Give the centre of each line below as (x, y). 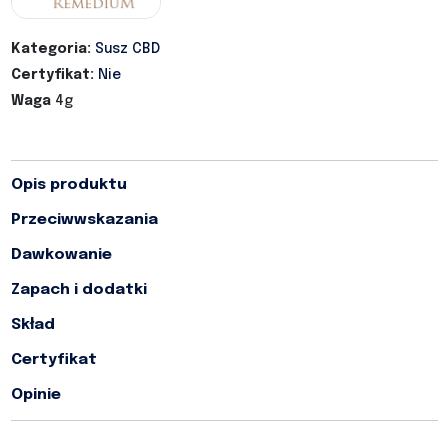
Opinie (35, 395)
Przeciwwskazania (84, 220)
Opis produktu (68, 185)
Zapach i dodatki (78, 290)
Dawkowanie (61, 255)
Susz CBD (127, 49)
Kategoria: (50, 49)
